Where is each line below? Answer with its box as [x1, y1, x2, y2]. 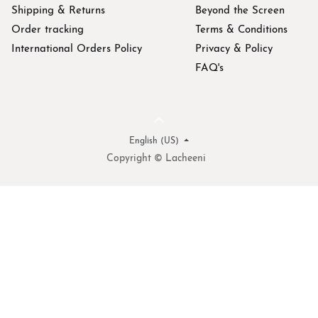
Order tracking [11, 25, 84, 36]
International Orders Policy [11, 44, 142, 55]
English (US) [128, 137, 179, 146]
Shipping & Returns [11, 6, 105, 17]
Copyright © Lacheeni [106, 153, 206, 164]
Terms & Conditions [195, 25, 287, 36]
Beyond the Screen [195, 6, 285, 17]
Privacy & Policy [195, 44, 273, 55]
